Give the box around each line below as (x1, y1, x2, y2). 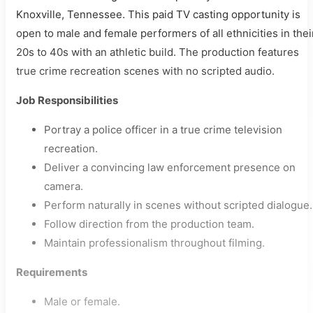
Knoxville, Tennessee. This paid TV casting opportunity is (16, 8, 300, 21)
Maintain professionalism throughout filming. (44, 236, 265, 249)
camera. (44, 180, 83, 193)
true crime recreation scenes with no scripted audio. (16, 64, 275, 78)
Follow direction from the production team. (44, 217, 254, 231)
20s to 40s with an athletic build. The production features (16, 45, 299, 59)
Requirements (16, 265, 87, 279)
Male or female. (44, 295, 120, 308)
